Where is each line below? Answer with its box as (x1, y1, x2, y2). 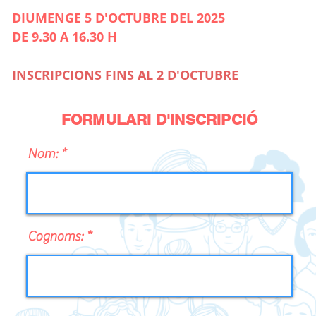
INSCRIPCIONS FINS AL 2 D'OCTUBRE (12, 66, 238, 84)
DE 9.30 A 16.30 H (12, 28, 117, 46)
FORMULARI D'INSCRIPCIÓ (61, 111, 258, 128)
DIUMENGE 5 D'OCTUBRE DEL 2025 (12, 9, 225, 27)
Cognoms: (28, 229, 83, 244)
